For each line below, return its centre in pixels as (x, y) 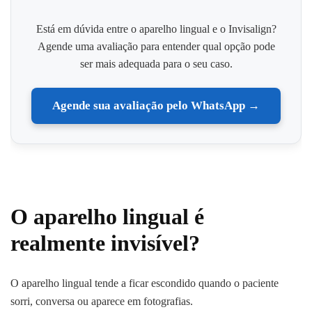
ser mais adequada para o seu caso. (156, 63)
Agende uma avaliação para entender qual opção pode (156, 46)
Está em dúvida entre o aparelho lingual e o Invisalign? (156, 29)
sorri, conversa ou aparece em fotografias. (102, 302)
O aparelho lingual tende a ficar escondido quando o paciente (145, 283)
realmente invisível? (105, 243)
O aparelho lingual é (107, 216)
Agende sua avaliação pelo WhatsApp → (156, 105)
